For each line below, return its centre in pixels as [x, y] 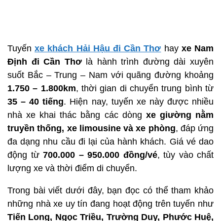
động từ [25, 155]
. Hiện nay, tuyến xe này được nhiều [139, 102]
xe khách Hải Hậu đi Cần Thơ [98, 49]
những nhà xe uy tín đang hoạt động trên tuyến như [110, 204]
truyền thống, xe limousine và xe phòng [92, 129]
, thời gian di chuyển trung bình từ [145, 89]
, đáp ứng [194, 129]
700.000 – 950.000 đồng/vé [100, 155]
